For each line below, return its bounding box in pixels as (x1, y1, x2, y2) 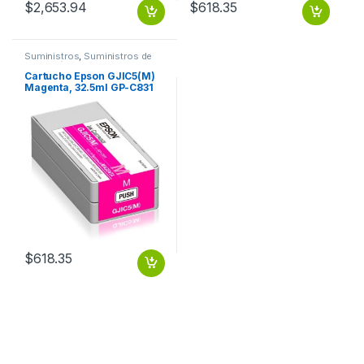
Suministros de (84, 50, 153, 62)
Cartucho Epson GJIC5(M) (24, 70, 155, 82)
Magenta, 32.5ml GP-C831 (24, 81, 154, 93)
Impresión (24, 58, 70, 71)
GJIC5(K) (24, 93, 70, 105)
